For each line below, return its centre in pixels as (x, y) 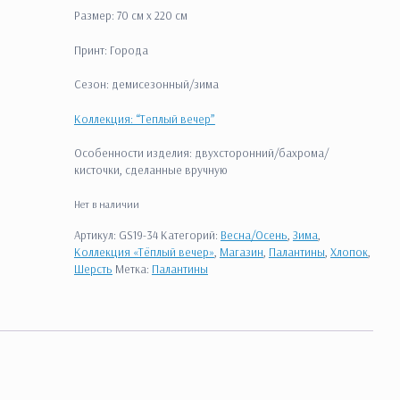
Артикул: (96, 235)
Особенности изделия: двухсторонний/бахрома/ (201, 153)
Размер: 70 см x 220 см (130, 15)
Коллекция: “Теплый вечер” (144, 118)
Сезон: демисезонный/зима (146, 84)
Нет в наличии (106, 204)
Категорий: (190, 235)
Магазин (241, 252)
